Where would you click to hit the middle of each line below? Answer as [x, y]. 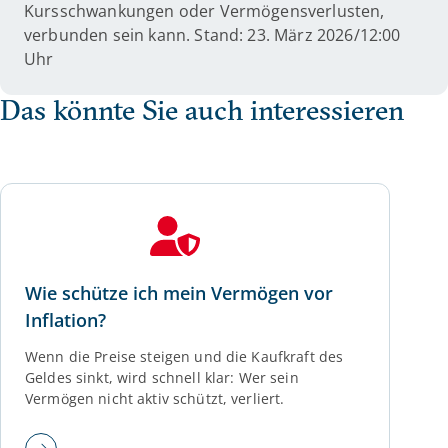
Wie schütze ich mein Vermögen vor [179, 293]
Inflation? [65, 320]
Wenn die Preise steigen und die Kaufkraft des [184, 356]
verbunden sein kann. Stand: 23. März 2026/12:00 [212, 35]
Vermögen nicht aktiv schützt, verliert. [155, 398]
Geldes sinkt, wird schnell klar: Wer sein [162, 377]
